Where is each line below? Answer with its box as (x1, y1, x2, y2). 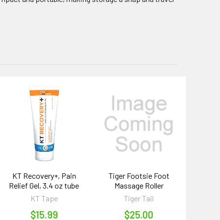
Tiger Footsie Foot (108, 170, 169, 180)
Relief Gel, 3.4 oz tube (9, 180, 80, 190)
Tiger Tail (124, 193, 154, 203)
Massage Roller (114, 180, 164, 190)
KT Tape (30, 193, 58, 203)
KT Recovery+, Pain (12, 170, 76, 180)
